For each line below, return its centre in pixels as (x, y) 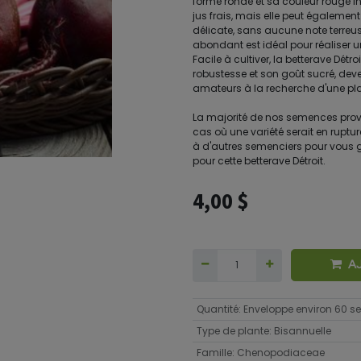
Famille (214, 352)
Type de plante (232, 330)
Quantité (217, 309)
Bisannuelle (302, 330)
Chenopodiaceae (280, 352)
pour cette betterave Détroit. (259, 161)
